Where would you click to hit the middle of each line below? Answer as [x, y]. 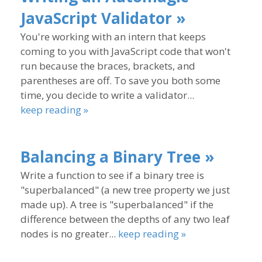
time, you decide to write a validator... [107, 95]
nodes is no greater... [69, 234]
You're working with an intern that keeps [113, 37]
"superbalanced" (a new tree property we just [125, 190]
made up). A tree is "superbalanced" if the [117, 204]
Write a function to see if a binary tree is [112, 175]
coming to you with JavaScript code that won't [125, 51]
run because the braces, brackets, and [108, 66]
